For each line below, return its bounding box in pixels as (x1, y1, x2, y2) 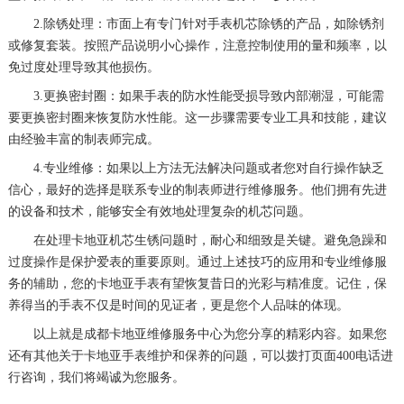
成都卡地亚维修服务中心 (83, 327, 223, 342)
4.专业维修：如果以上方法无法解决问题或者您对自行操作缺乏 (7, 161, 384, 176)
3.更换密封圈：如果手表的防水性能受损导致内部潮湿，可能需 (7, 89, 384, 104)
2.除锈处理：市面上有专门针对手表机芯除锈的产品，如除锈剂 (7, 17, 384, 32)
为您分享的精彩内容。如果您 (222, 327, 387, 342)
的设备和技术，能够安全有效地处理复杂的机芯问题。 (7, 205, 311, 219)
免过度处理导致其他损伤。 (7, 60, 160, 75)
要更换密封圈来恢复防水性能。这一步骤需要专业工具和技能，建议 (7, 111, 387, 125)
